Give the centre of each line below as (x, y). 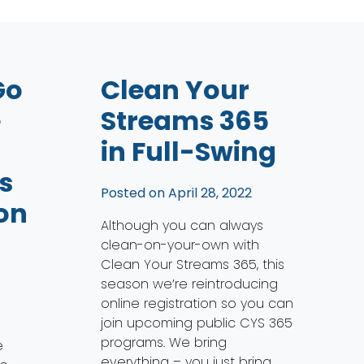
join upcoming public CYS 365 (197, 323)
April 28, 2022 (210, 193)
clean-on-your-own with (180, 245)
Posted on (135, 193)
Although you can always (182, 225)
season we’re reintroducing (190, 284)
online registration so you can (197, 303)
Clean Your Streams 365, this (193, 264)
